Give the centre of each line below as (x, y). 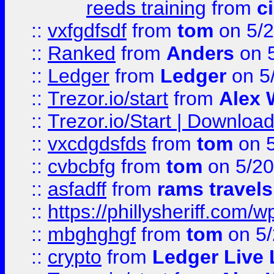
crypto (75, 257)
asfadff (77, 189)
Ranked (82, 53)
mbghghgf (92, 234)
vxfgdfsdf (87, 31)
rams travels (215, 189)
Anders (200, 53)
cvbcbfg (82, 166)
